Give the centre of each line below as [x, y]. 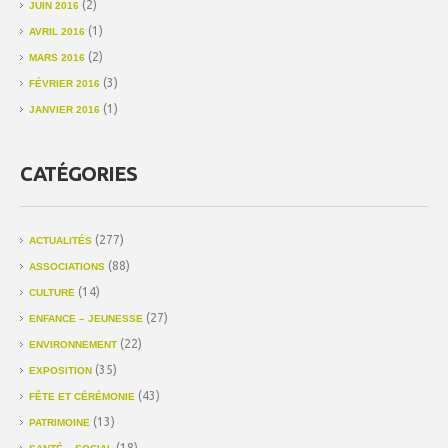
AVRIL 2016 [57, 31]
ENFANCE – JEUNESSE [86, 318]
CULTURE [52, 292]
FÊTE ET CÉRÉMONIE [82, 396]
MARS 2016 [57, 57]
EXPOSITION [60, 370]
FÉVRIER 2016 [64, 83]
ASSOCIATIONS [67, 266]
